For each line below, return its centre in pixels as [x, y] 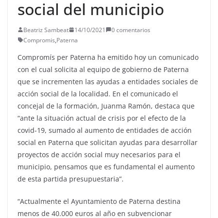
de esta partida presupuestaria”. [71, 179]
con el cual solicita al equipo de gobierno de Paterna [103, 69]
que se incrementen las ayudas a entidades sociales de [108, 81]
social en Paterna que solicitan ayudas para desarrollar [108, 142]
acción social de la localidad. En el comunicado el [98, 93]
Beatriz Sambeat [46, 30]
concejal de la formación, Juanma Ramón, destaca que [106, 106]
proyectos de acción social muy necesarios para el [99, 154]
